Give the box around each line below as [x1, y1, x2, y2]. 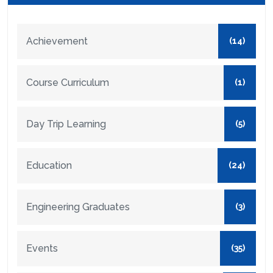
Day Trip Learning [26, 118, 106, 130]
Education [26, 160, 72, 172]
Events [26, 243, 58, 255]
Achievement [26, 35, 88, 48]
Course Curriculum [26, 77, 109, 89]
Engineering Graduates [26, 201, 130, 213]
